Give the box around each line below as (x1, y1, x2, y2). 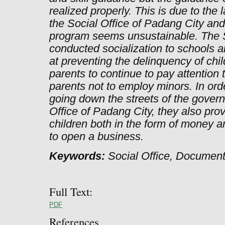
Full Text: (49, 184, 92, 199)
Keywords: (49, 150, 105, 163)
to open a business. (49, 131, 144, 143)
